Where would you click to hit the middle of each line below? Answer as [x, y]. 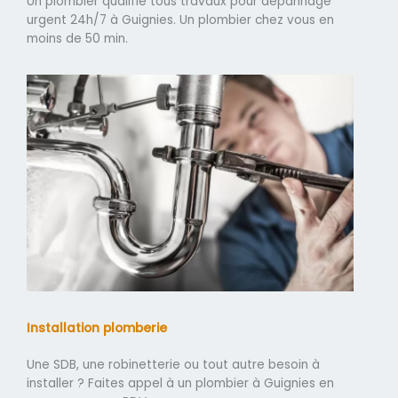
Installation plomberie [97, 328]
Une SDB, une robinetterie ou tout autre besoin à [173, 364]
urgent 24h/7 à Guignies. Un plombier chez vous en [180, 20]
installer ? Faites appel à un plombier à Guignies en [180, 383]
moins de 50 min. [77, 38]
